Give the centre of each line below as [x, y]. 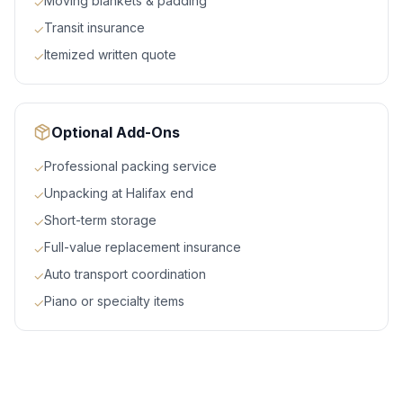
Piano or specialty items [114, 301]
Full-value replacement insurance [143, 247]
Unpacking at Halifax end [119, 193]
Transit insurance [94, 28]
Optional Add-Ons [116, 133]
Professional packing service [130, 166]
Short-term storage [100, 220]
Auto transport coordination [125, 274]
